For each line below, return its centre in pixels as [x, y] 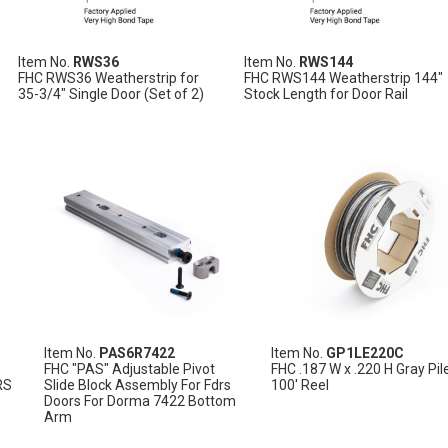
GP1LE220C [364, 352]
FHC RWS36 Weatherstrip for [109, 77]
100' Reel [299, 384]
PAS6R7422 [137, 352]
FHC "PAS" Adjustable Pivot [130, 368]
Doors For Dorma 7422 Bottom [140, 400]
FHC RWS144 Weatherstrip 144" [344, 77]
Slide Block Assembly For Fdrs [138, 384]
